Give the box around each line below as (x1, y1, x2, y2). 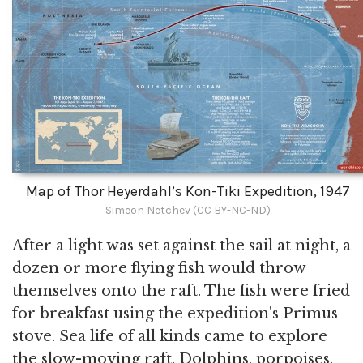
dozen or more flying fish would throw (12, 258, 305, 277)
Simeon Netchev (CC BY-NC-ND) (105, 203, 271, 217)
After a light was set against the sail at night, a (12, 236, 351, 254)
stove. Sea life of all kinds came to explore (12, 327, 327, 345)
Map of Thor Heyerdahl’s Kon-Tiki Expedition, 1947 (26, 181, 350, 200)
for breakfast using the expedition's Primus (12, 304, 338, 322)
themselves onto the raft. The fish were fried (12, 281, 350, 300)
